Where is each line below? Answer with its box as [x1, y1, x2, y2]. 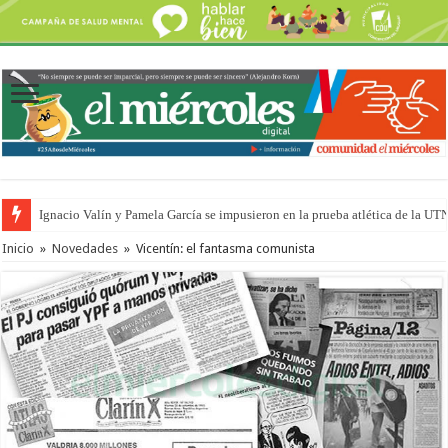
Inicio [2, 240, 35, 256]
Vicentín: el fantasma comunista [136, 240, 316, 256]
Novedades [52, 240, 119, 256]
